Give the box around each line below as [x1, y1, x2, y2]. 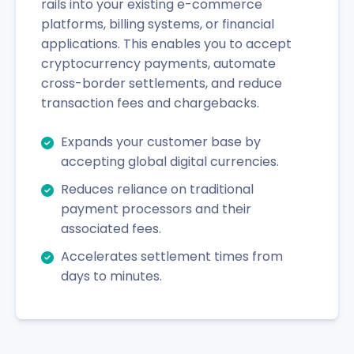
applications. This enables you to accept [41, 34, 292, 53]
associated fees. [61, 219, 161, 238]
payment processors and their [61, 199, 251, 218]
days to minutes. [61, 266, 162, 285]
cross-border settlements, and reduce [41, 73, 282, 92]
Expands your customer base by [61, 132, 261, 151]
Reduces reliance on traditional [61, 179, 254, 198]
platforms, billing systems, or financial [41, 14, 274, 33]
